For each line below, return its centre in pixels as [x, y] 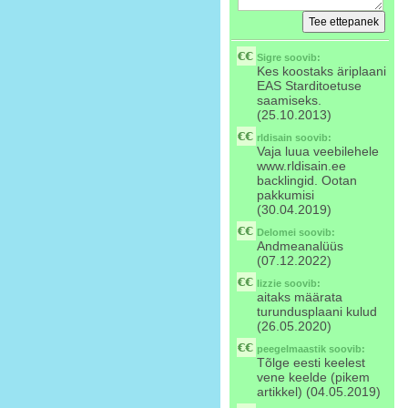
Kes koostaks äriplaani [321, 71]
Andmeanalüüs [300, 246]
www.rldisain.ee [301, 166]
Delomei [276, 232]
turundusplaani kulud [317, 311]
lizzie [269, 283]
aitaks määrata [300, 297]
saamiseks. [289, 100]
